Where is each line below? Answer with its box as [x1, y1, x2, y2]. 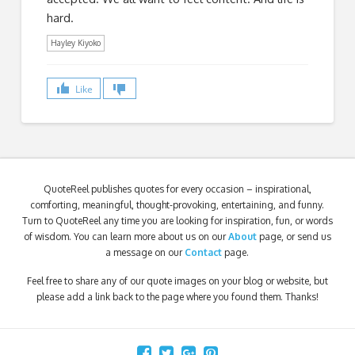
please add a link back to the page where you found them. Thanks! [36, 291, 319, 303]
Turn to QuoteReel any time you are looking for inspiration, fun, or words [21, 215, 333, 227]
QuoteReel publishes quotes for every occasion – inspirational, [43, 183, 311, 196]
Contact [185, 246, 223, 259]
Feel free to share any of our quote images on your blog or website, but [26, 275, 328, 288]
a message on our [105, 246, 185, 259]
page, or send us [258, 231, 331, 243]
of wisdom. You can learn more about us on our [23, 231, 228, 243]
